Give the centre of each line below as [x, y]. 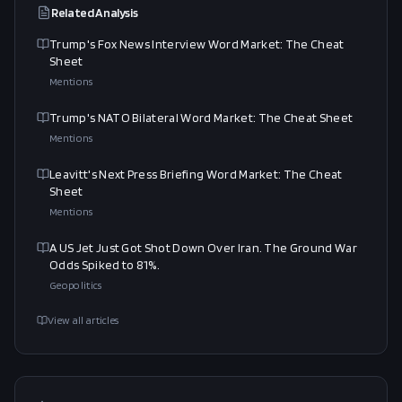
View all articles [83, 320]
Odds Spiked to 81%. [105, 265]
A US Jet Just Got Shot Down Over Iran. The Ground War [203, 248]
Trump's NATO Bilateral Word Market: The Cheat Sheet [201, 118]
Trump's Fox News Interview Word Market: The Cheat [197, 44]
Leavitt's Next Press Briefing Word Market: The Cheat [196, 174]
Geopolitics [76, 285]
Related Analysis [95, 13]
